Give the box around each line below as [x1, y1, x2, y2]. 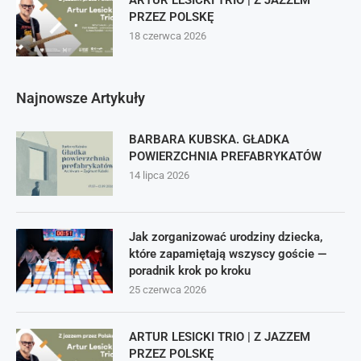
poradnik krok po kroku [129, 263, 251, 278]
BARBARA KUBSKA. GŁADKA [129, 132, 289, 147]
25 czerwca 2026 [129, 284, 206, 296]
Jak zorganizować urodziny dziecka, [129, 230, 323, 244]
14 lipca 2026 [129, 169, 189, 181]
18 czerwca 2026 [129, 30, 206, 42]
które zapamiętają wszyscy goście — [129, 247, 326, 261]
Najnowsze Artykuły [16, 89, 145, 106]
